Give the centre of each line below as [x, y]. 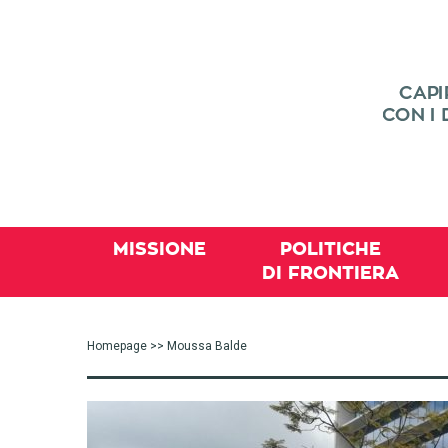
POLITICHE [330, 249]
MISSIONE [159, 249]
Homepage [117, 346]
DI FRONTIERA [330, 273]
